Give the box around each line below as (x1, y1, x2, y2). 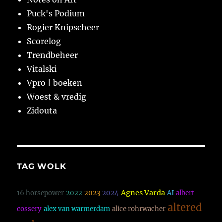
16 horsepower (17, 189, 64, 198)
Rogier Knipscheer (27, 22, 100, 33)
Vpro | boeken (27, 78, 83, 88)
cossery (17, 205, 42, 214)
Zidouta (27, 106, 57, 116)
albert (176, 189, 195, 198)
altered (167, 201, 203, 215)
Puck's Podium (27, 8, 85, 19)
